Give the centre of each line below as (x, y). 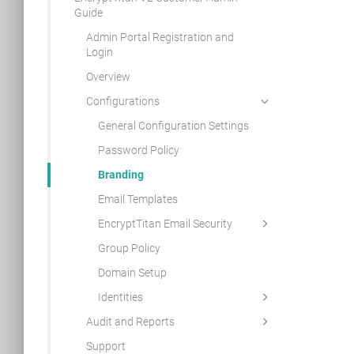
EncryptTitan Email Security (165, 224)
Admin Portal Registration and (160, 37)
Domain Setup (132, 273)
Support (105, 346)
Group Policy (129, 248)
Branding (121, 175)
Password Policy (138, 150)
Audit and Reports (130, 322)
